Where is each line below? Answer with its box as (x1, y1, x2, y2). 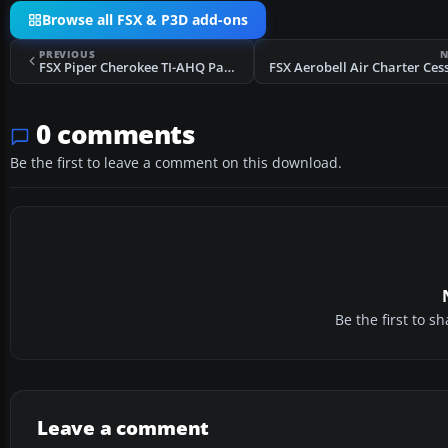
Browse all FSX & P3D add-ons (42, 10, 248, 29)
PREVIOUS (39, 46, 96, 61)
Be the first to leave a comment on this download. (10, 153, 342, 172)
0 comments (36, 115, 195, 152)
